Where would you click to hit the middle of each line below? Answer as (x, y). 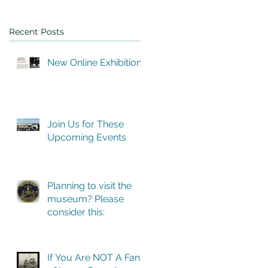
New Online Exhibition (95, 63)
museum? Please (86, 199)
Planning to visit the (89, 186)
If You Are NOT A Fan (94, 258)
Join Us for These (86, 124)
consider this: (76, 212)
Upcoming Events (87, 137)
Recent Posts (36, 32)
